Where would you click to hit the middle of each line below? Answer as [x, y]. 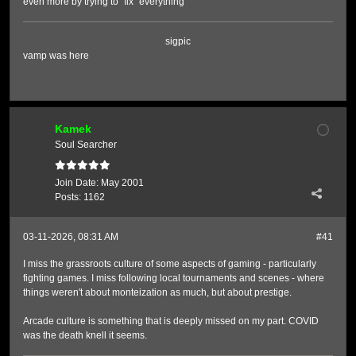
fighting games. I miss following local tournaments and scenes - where [174, 278]
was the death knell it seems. [85, 335]
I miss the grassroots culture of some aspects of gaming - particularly [170, 264]
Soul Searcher [86, 145]
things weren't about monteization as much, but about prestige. [158, 292]
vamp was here [56, 56]
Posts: [68, 197]
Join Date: [77, 183]
